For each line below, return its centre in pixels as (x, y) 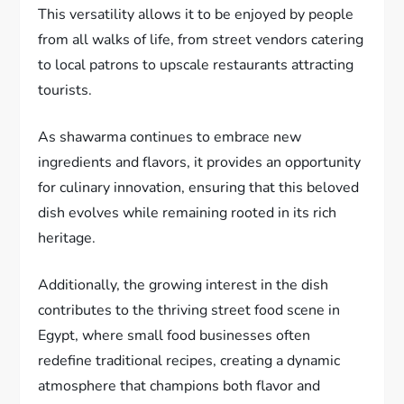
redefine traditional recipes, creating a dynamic (189, 361)
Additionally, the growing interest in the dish (184, 285)
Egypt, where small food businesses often (174, 336)
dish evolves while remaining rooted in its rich (188, 213)
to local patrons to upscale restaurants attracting (196, 65)
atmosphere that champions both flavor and (179, 386)
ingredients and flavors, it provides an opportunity (200, 163)
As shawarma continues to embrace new (170, 138)
